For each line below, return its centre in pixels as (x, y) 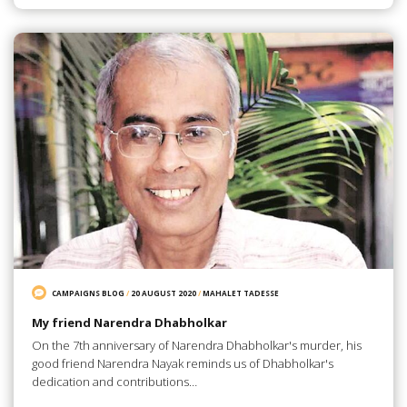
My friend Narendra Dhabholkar (129, 323)
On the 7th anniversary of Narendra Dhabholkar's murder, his (196, 345)
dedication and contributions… (114, 381)
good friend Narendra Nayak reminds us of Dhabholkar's (182, 363)
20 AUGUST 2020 (164, 293)
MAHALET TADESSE (241, 293)
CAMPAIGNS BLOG (89, 293)
